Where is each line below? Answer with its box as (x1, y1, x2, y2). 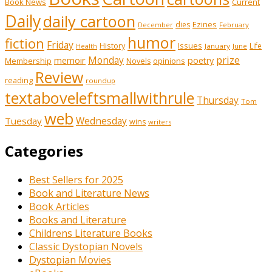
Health (76, 41, 97, 50)
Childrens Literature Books (29, 226, 152, 240)
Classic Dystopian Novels (29, 239, 143, 253)
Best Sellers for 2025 (29, 172, 123, 186)
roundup (86, 75, 115, 85)
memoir (54, 53, 86, 66)
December (138, 20, 173, 29)
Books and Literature (29, 212, 126, 226)
